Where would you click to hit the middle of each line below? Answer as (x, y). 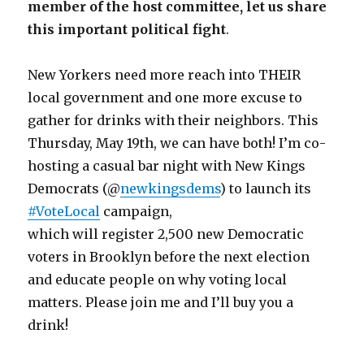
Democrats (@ (74, 188)
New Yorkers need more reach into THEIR (165, 74)
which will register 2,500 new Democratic (166, 234)
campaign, (136, 211)
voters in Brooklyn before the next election (169, 256)
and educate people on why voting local (158, 279)
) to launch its (266, 188)
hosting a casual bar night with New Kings (167, 165)
